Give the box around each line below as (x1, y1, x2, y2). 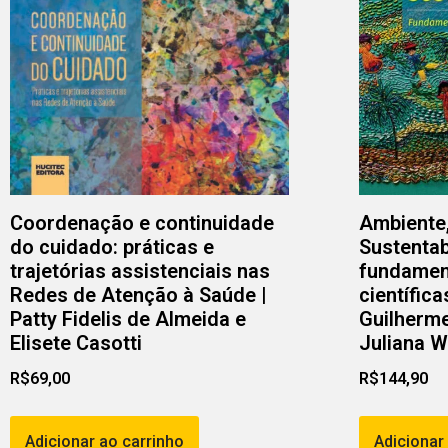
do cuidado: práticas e (10, 235, 214, 260)
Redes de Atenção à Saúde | (10, 283, 267, 308)
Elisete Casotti (10, 331, 142, 356)
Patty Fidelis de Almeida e (10, 307, 246, 332)
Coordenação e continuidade (10, 211, 274, 236)
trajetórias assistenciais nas (10, 259, 270, 284)
